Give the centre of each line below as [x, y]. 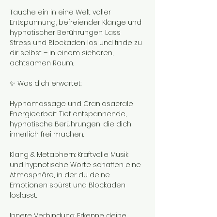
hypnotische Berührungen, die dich [71, 124]
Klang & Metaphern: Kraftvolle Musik [70, 155]
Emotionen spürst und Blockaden [69, 185]
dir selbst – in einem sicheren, [62, 53]
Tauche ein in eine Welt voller [61, 12]
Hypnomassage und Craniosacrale [72, 104]
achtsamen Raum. [42, 63]
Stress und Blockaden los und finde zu [77, 43]
